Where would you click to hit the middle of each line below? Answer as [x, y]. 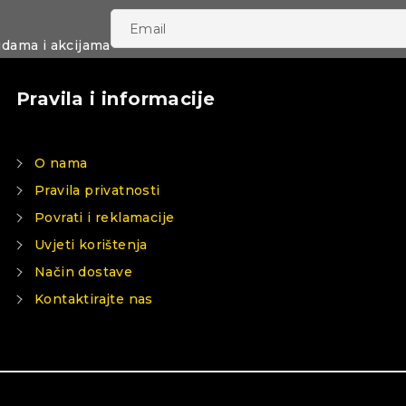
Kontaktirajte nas [94, 299]
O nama [61, 163]
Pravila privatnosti [97, 190]
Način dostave [84, 272]
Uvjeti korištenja [91, 245]
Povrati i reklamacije [105, 217]
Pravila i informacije [116, 99]
